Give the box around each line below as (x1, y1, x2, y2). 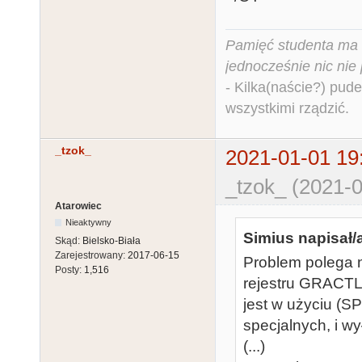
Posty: (55, 263, 84, 276)
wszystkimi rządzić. (225, 99, 349, 116)
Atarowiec (55, 200, 102, 212)
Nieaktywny (65, 217, 112, 227)
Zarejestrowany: (55, 249, 128, 261)
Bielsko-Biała (82, 234, 141, 246)
